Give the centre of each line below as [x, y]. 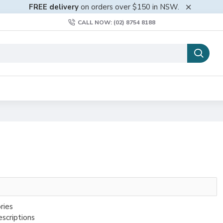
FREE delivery [54, 7]
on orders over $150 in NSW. [129, 7]
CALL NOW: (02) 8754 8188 [116, 22]
